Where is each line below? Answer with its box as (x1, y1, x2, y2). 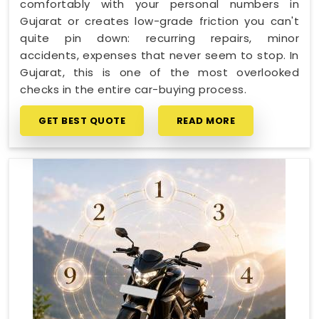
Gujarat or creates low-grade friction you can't (20, 13, 299, 28)
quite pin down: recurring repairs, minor (20, 30, 299, 46)
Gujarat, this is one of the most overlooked (20, 64, 299, 80)
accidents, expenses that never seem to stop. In (20, 47, 299, 63)
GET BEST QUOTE (38, 113, 125, 127)
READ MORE (176, 113, 235, 127)
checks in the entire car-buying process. (20, 81, 246, 97)
